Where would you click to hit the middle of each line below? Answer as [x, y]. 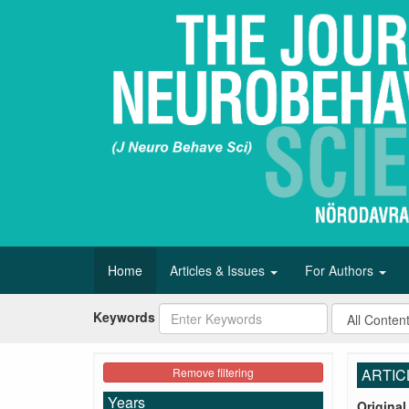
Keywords [124, 316]
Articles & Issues [219, 271]
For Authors [341, 271]
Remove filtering [213, 372]
